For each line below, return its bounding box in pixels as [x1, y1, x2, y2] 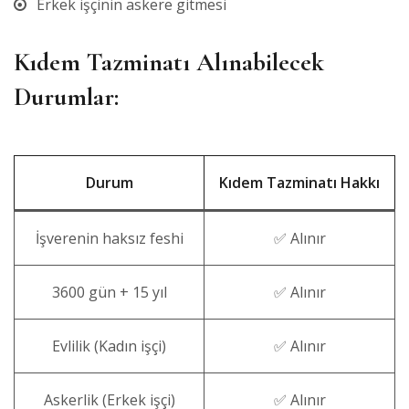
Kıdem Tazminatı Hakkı [219, 172, 380, 193]
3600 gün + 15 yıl [51, 281, 167, 302]
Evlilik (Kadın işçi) [52, 335, 166, 356]
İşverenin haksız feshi [35, 227, 184, 248]
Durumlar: [14, 80, 119, 112]
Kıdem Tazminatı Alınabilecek [14, 46, 324, 78]
